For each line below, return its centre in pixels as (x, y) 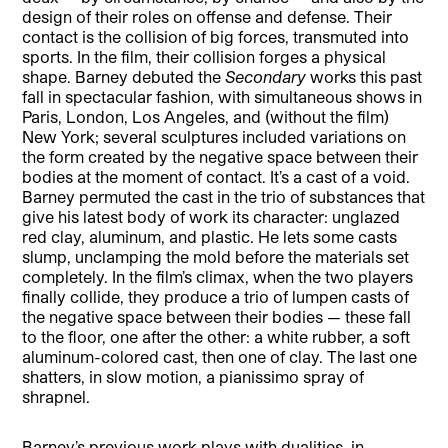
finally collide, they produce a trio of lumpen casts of (216, 296)
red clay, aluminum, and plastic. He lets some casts (210, 236)
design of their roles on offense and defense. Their (207, 16)
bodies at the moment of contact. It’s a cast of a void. (216, 176)
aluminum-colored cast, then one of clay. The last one (220, 356)
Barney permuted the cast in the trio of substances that (224, 196)
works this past (366, 76)
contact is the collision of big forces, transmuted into (216, 36)
